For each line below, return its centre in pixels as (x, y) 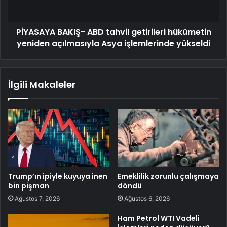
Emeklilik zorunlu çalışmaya (168, 177)
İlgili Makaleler (42, 85)
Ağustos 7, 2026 (37, 199)
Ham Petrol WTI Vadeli (159, 219)
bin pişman (29, 186)
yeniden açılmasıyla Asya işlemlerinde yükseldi (113, 44)
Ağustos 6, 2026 (147, 199)
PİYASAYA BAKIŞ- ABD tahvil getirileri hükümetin (113, 32)
